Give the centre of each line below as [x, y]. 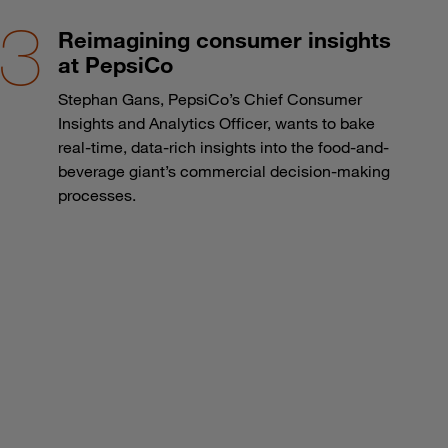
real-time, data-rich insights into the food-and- [223, 146]
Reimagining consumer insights [224, 39]
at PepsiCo [115, 64]
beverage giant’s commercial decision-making [223, 170]
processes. [96, 194]
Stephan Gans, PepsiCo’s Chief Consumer [209, 98]
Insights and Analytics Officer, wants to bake [216, 122]
